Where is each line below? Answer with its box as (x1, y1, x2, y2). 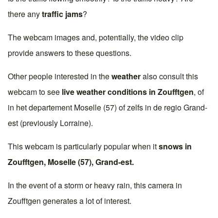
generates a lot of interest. (41, 195, 131, 207)
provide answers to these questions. (8, 47, 131, 59)
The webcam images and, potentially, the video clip (8, 32, 183, 43)
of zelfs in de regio (117, 102, 183, 113)
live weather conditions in (62, 86, 158, 98)
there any (8, 8, 42, 20)
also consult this (141, 71, 198, 82)
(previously (18, 117, 60, 129)
